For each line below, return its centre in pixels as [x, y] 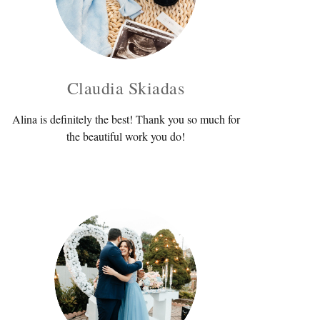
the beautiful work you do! [126, 136]
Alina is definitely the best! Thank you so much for [126, 119]
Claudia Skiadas [126, 87]
